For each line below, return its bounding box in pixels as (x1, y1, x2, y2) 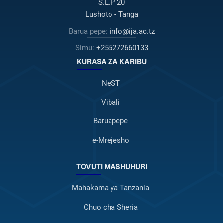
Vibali (101, 98, 120, 107)
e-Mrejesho (92, 135, 129, 145)
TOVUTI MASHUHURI (76, 162, 147, 171)
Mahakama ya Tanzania (72, 183, 150, 193)
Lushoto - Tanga (85, 9, 138, 19)
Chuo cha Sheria (83, 202, 138, 212)
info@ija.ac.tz (109, 27, 155, 36)
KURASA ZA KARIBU (76, 58, 147, 66)
